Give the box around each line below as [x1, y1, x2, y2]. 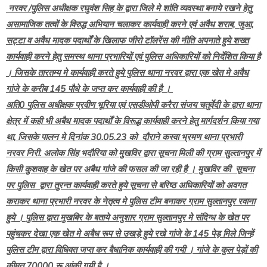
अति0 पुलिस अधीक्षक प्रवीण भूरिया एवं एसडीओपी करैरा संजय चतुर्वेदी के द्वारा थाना [6, 98, 260, 111]
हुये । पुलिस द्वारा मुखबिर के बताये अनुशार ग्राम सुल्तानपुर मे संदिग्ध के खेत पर [6, 211, 249, 223]
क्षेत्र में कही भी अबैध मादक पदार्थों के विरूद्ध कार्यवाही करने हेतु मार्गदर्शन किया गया [6, 114, 259, 127]
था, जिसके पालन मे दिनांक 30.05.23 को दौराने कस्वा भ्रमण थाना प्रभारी [6, 131, 242, 143]
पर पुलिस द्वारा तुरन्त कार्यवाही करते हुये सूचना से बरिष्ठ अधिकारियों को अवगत [6, 179, 246, 191]
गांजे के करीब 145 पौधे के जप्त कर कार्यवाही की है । [6, 82, 173, 95]
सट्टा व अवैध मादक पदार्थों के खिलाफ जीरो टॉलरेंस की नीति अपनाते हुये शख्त [6, 34, 249, 46]
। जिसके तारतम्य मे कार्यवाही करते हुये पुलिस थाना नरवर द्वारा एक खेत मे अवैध [6, 66, 249, 79]
